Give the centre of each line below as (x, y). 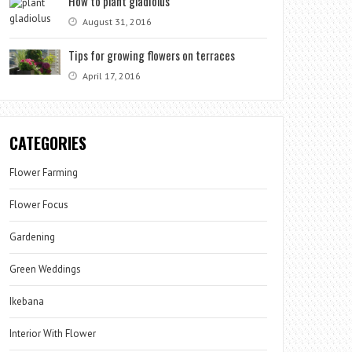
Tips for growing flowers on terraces (152, 55)
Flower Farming (44, 172)
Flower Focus (39, 204)
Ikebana (27, 301)
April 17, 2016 (111, 75)
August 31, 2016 (116, 21)
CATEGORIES (48, 143)
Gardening (33, 236)
